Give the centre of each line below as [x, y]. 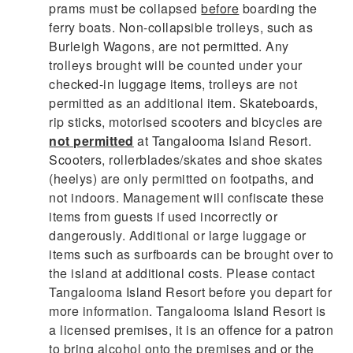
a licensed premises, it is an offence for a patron [191, 329]
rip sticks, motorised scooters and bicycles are [186, 121]
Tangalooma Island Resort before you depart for [191, 292]
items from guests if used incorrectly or [163, 216]
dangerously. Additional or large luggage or [178, 235]
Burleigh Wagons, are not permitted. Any [169, 46]
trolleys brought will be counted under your [176, 65]
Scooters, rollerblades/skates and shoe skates [186, 159]
